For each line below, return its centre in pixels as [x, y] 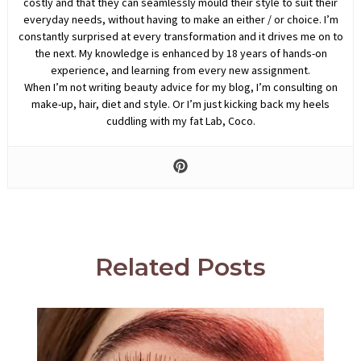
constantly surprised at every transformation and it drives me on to [180, 37]
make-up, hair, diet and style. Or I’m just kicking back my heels [180, 104]
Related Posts [180, 268]
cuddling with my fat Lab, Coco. [180, 121]
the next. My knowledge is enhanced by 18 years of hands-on [180, 54]
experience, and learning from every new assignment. [180, 71]
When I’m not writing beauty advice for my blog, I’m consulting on [180, 87]
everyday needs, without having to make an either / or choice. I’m [180, 20]
